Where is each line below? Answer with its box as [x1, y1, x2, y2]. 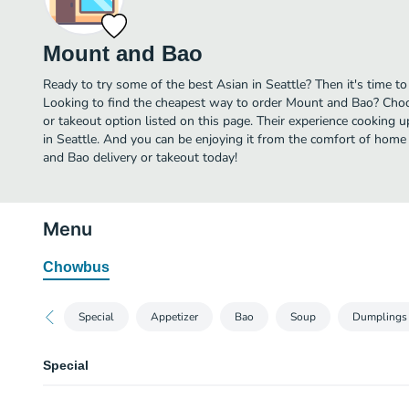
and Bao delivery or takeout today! [43, 149, 237, 166]
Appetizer [151, 309, 198, 324]
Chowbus [43, 259, 110, 275]
